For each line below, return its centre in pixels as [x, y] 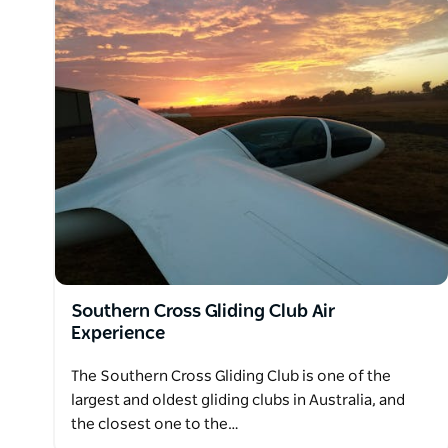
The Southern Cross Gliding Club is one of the [231, 377]
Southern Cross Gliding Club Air [203, 312]
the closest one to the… [155, 425]
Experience [118, 334]
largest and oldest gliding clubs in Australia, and [238, 401]
